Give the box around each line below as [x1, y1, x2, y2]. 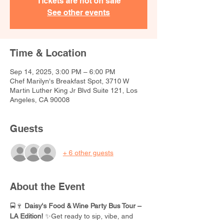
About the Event [10, 181, 85, 192]
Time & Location [10, 47, 86, 59]
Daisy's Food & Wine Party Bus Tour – [25, 202, 143, 210]
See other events [47, 8, 110, 17]
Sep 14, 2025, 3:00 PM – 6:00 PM [10, 68, 115, 76]
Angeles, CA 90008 [10, 96, 70, 104]
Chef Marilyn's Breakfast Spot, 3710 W [10, 77, 129, 85]
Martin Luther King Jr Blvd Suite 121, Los [10, 86, 137, 94]
